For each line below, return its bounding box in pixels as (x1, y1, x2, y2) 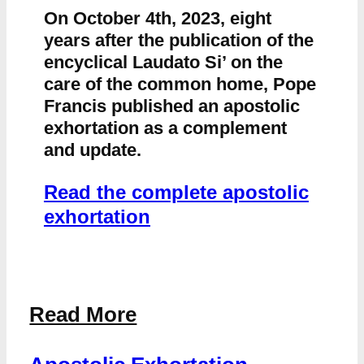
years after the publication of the (43, 29, 314, 50)
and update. (43, 139, 141, 160)
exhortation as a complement (43, 117, 287, 138)
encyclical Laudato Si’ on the (43, 51, 283, 72)
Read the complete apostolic (43, 180, 309, 203)
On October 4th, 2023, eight (43, 7, 271, 28)
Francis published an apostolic (43, 95, 300, 116)
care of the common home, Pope (43, 73, 316, 94)
